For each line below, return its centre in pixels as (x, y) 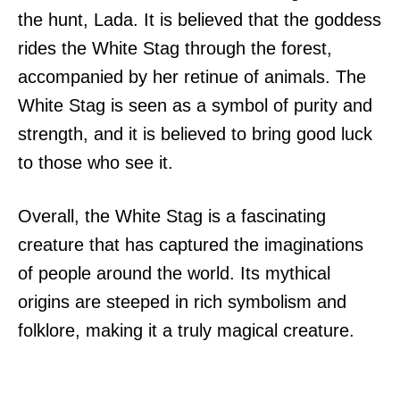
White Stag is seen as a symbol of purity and (195, 106)
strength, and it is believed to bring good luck (195, 134)
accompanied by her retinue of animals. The (192, 77)
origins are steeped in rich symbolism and (182, 302)
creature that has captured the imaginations (191, 245)
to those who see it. (96, 163)
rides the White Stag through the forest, (175, 49)
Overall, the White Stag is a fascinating (172, 217)
